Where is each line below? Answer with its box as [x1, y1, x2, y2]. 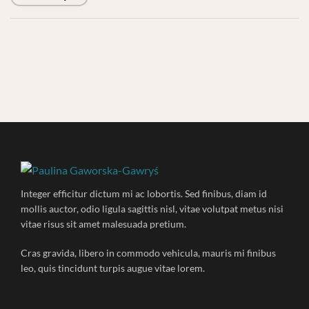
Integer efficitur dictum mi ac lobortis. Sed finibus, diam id [21, 187, 267, 199]
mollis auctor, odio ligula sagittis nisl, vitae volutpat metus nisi [21, 202, 283, 215]
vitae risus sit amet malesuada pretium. [21, 217, 186, 230]
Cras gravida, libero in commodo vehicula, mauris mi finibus [21, 246, 276, 259]
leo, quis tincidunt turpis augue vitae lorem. [21, 261, 205, 274]
